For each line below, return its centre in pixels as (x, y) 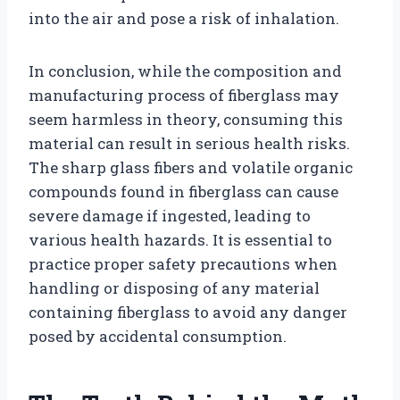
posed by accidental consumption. (158, 336)
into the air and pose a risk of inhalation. (184, 18)
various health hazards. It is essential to (180, 239)
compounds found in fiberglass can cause (183, 191)
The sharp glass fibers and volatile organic (191, 167)
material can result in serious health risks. (189, 143)
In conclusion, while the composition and (185, 71)
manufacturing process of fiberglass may (184, 95)
